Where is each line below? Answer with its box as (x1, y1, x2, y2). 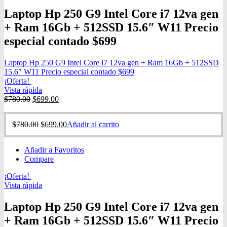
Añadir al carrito (67, 120, 119, 129)
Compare (24, 154, 54, 163)
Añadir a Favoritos (24, 145, 84, 154)
